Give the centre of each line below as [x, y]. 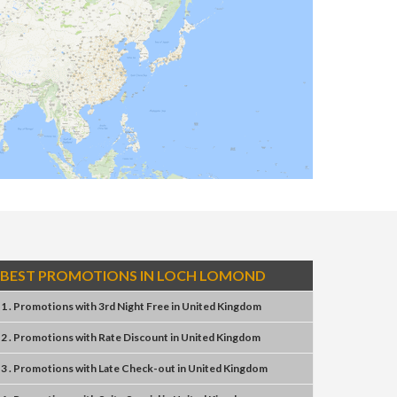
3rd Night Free [134, 306]
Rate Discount [133, 337]
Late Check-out [137, 368]
